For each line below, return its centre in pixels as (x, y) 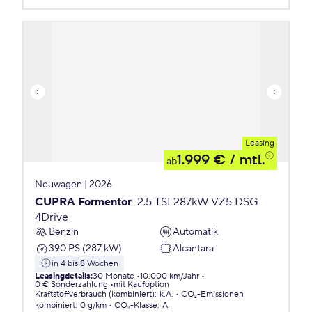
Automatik (195, 232)
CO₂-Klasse (136, 305)
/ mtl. (245, 160)
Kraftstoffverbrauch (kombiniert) (95, 294)
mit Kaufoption (141, 284)
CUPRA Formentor (83, 202)
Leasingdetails (63, 276)
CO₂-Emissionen (212, 294)
